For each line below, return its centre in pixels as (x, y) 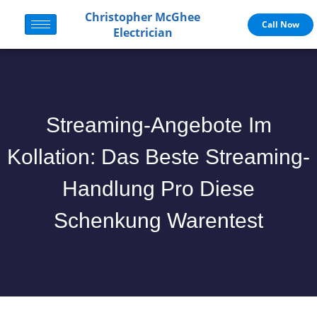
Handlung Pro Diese (158, 189)
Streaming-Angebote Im (158, 125)
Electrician (143, 32)
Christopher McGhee (143, 17)
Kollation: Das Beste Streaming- (158, 157)
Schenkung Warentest (158, 220)
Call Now (280, 24)
